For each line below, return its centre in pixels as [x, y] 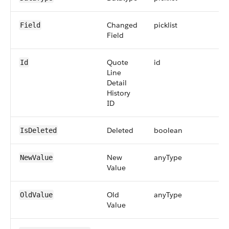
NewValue [36, 157]
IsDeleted [38, 130]
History [119, 93]
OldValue [36, 195]
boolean [168, 130]
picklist [166, 25]
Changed [122, 25]
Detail [117, 83]
